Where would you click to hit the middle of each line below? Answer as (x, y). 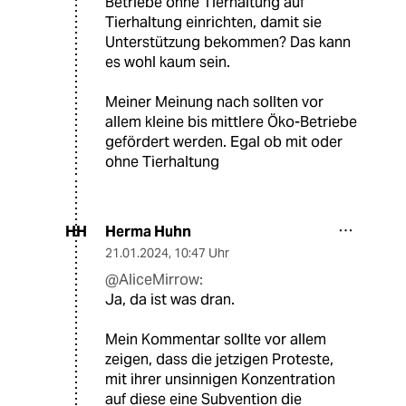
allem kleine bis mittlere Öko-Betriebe (231, 121)
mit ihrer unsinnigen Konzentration (220, 379)
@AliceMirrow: (154, 279)
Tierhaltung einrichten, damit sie (213, 22)
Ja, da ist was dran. (170, 299)
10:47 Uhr (202, 252)
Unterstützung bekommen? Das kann (228, 42)
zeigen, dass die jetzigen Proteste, (219, 359)
